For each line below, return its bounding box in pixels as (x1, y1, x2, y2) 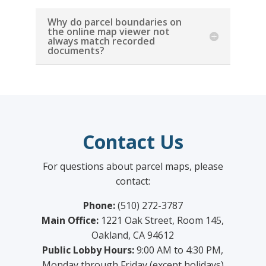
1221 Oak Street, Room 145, (99, 214, 224, 227)
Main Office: (42, 214, 99, 227)
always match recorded (47, 34, 155, 47)
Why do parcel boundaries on (47, 15, 182, 28)
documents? (47, 44, 104, 57)
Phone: (83, 199, 115, 212)
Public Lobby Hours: (42, 243, 135, 256)
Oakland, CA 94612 (91, 229, 175, 242)
